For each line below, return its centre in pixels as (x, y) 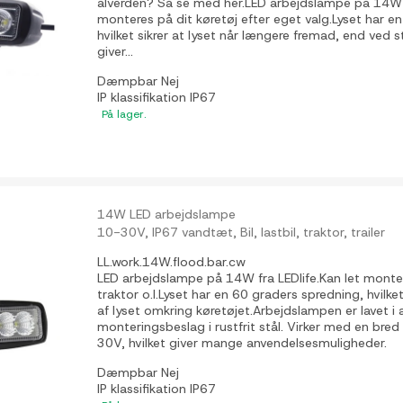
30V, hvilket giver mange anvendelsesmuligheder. (242, 342)
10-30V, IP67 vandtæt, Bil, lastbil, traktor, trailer (242, 232)
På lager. (125, 115)
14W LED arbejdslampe (167, 214)
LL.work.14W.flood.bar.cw (172, 261)
